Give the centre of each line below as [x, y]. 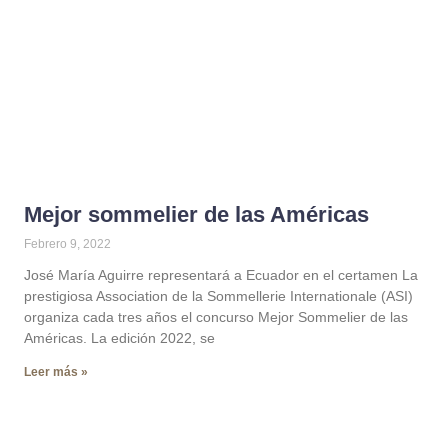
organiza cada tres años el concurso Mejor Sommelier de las [216, 317]
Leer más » [56, 372]
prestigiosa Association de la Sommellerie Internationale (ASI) [218, 296]
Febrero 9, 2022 [67, 244]
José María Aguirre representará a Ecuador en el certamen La [221, 275]
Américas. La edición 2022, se [119, 338]
